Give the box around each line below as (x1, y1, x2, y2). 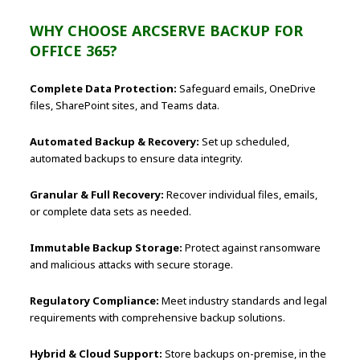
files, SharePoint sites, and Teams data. (30, 98, 220, 113)
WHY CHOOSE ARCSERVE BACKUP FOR (30, 21, 304, 41)
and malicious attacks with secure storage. (30, 257, 234, 272)
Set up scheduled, (199, 134, 290, 149)
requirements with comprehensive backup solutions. (30, 310, 286, 325)
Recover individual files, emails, (164, 187, 318, 202)
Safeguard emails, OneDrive (177, 81, 317, 96)
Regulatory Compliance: (30, 293, 160, 309)
